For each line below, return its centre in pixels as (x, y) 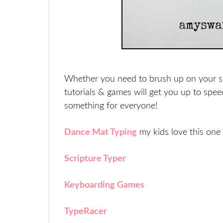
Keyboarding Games (104, 185)
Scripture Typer (95, 159)
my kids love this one (180, 132)
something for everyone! (111, 106)
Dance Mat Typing (101, 132)
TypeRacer (86, 212)
